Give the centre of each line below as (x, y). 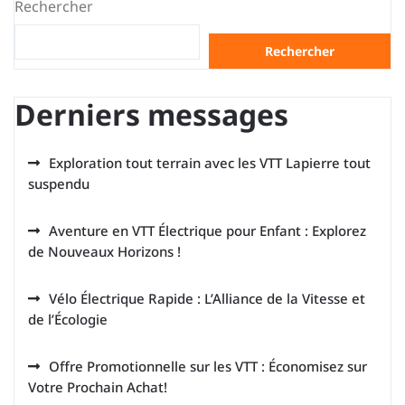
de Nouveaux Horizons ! (104, 251)
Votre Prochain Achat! (98, 387)
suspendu (59, 184)
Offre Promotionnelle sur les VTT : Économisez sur (208, 366)
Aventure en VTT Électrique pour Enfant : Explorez (207, 231)
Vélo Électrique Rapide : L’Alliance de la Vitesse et (207, 298)
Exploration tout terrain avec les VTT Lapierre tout (210, 163)
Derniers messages (151, 114)
